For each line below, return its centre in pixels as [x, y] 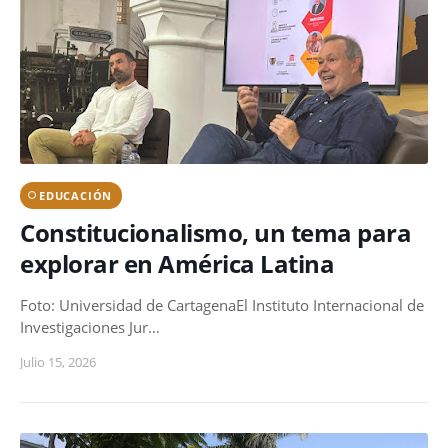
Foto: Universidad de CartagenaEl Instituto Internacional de [222, 304]
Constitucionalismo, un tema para [215, 232]
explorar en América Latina [177, 263]
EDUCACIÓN [76, 195]
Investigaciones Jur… [90, 326]
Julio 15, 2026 [58, 361]
